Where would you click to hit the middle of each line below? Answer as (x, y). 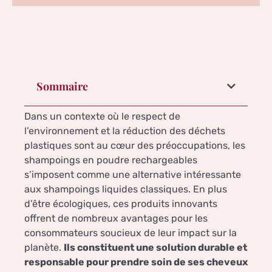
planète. (44, 248)
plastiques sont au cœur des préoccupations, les (135, 146)
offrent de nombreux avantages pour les (116, 219)
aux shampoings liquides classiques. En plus (126, 189)
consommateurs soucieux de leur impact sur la (131, 233)
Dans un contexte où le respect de (102, 117)
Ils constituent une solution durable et (155, 248)
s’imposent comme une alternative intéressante (133, 175)
